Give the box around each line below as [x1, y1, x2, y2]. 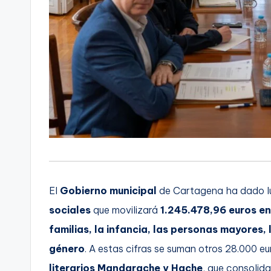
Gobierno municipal [60, 184, 157, 197]
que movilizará [91, 203, 160, 216]
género [49, 242, 85, 255]
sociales [49, 203, 91, 216]
